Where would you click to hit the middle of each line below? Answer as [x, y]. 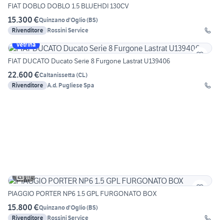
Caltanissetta [57, 75]
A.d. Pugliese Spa [71, 85]
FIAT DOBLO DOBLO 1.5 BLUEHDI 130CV [68, 6]
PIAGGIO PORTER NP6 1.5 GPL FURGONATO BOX [82, 194]
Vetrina [26, 45]
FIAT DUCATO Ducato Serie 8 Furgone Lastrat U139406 [89, 61]
